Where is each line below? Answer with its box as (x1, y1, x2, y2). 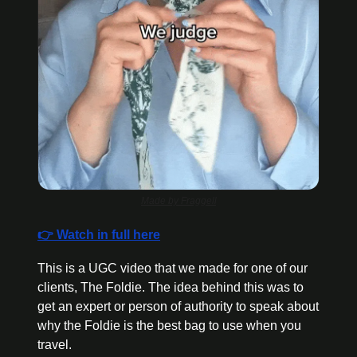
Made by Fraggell (140, 194, 217, 206)
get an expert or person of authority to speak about (37, 299, 319, 313)
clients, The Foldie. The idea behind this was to (37, 280, 304, 294)
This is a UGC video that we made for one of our (37, 261, 308, 275)
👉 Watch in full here (37, 227, 160, 241)
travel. (37, 337, 72, 351)
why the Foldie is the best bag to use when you (37, 318, 301, 332)
